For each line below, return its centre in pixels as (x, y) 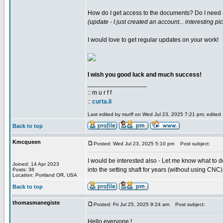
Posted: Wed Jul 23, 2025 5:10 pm (134, 144)
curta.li (102, 102)
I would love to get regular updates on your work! (153, 40)
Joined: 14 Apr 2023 (36, 164)
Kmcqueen (27, 142)
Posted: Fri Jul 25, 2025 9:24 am (131, 204)
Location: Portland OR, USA (45, 175)
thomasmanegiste (36, 203)
